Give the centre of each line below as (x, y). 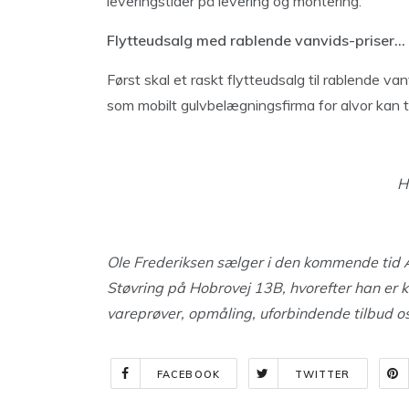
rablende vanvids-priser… (318, 40)
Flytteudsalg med (168, 40)
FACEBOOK (189, 374)
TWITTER (322, 374)
